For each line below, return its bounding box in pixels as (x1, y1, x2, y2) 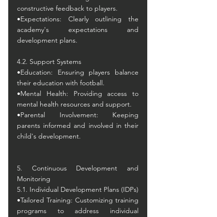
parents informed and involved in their (17, 121, 139, 130)
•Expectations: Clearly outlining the (17, 15, 139, 23)
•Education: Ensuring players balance (17, 68, 139, 77)
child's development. (17, 132, 81, 140)
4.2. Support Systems (17, 57, 81, 66)
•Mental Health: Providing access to (17, 89, 139, 98)
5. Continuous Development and (17, 164, 139, 172)
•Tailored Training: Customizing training (17, 196, 139, 204)
